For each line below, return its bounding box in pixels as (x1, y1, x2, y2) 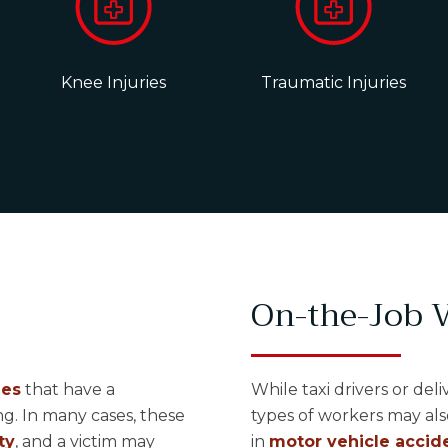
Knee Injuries (61, 73, 167, 92)
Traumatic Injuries (261, 73, 407, 92)
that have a (20, 380, 115, 399)
